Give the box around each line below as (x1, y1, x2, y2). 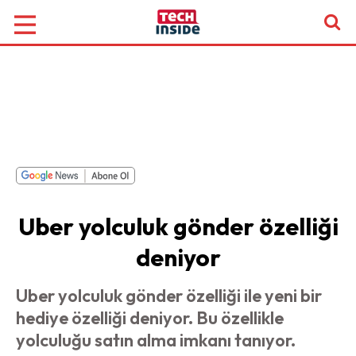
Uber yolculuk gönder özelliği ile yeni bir (16, 284, 322, 307)
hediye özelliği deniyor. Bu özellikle (16, 307, 284, 329)
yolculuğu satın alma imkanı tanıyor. (16, 329, 296, 351)
